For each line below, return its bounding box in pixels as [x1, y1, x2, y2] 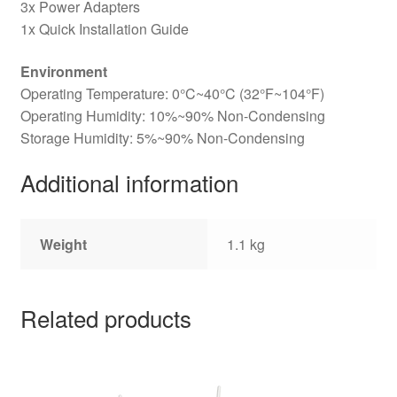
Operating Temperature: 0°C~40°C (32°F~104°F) [19, 82, 324, 104]
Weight [40, 234, 88, 255]
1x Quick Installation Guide [19, 18, 189, 39]
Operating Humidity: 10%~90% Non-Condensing [19, 105, 325, 126]
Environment [19, 60, 107, 82]
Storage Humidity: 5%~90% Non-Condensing [19, 127, 305, 148]
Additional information [19, 166, 238, 199]
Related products [19, 300, 191, 334]
